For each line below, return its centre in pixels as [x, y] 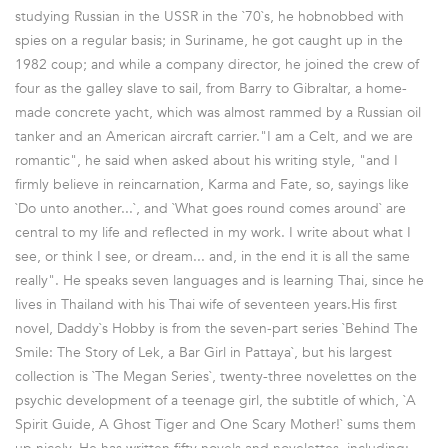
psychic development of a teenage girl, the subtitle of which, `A [215, 400]
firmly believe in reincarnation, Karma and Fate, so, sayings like [212, 184]
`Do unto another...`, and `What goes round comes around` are [210, 208]
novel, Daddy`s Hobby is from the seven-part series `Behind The [216, 328]
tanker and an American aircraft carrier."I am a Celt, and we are [214, 136]
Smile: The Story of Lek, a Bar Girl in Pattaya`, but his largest [203, 352]
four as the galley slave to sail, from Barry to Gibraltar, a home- [211, 88]
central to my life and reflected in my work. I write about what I [213, 232]
